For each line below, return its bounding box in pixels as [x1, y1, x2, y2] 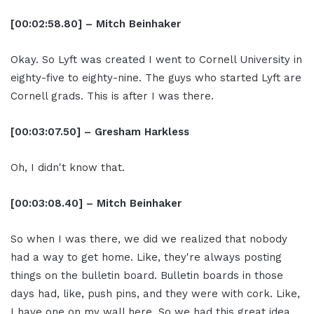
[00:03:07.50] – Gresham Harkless [11, 125, 189, 139]
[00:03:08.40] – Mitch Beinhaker [11, 197, 182, 210]
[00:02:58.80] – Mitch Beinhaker [11, 18, 181, 31]
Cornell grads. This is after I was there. [11, 90, 214, 103]
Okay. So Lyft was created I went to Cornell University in [11, 53, 302, 67]
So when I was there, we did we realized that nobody [11, 233, 287, 246]
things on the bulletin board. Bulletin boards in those [11, 269, 283, 282]
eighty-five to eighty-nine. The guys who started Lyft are [11, 71, 301, 85]
